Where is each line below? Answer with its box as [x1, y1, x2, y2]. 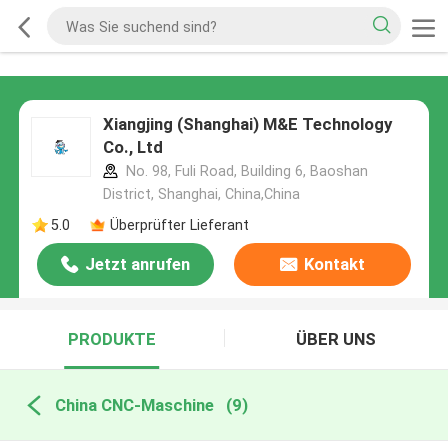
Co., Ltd [102, 137, 163, 158]
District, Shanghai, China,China [102, 186, 300, 203]
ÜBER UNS [296, 329, 377, 350]
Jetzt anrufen [85, 254, 191, 275]
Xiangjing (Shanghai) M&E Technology [102, 114, 392, 135]
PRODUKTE [67, 329, 156, 350]
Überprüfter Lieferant [109, 216, 249, 233]
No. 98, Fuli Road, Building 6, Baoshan [121, 163, 368, 180]
